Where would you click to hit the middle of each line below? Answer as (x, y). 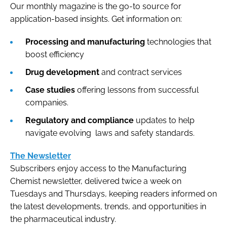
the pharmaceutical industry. (64, 219)
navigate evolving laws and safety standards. (111, 133)
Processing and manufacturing (85, 42)
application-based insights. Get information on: (97, 19)
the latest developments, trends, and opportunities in (108, 206)
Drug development (62, 72)
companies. (48, 102)
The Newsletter (41, 156)
